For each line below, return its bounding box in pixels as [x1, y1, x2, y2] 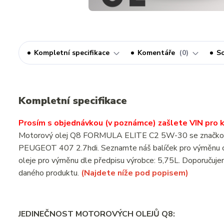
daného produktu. [18, 167, 81, 178]
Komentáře [137, 48, 177, 57]
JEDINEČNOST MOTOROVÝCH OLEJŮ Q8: [18, 208, 175, 219]
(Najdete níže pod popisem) [81, 167, 188, 178]
